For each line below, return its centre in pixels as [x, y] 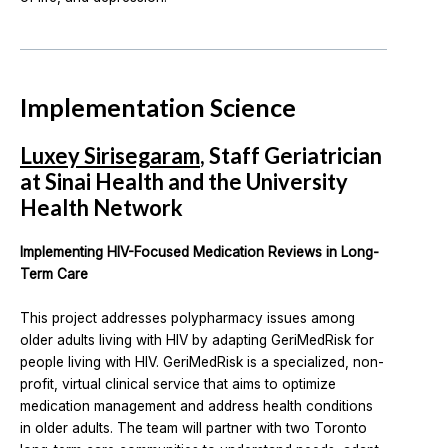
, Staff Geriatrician [291, 156]
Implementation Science [158, 107]
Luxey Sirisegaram [110, 156]
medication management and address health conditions [196, 406]
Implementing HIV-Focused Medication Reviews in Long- [199, 252]
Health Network [101, 208]
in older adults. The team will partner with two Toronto [193, 428]
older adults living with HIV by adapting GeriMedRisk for [197, 340]
